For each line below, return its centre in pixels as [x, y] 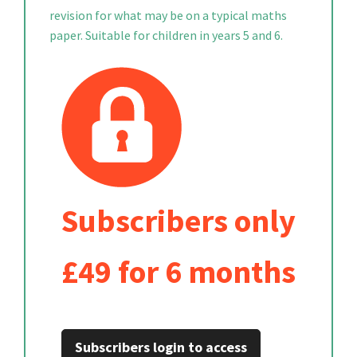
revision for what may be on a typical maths [168, 15]
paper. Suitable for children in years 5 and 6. [166, 35]
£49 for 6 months [178, 272]
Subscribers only [178, 221]
